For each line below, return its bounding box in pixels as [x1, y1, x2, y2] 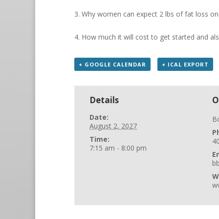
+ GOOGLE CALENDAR [79, 60, 146, 68]
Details [89, 94, 119, 106]
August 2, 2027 [89, 121, 137, 131]
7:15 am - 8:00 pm [89, 143, 147, 153]
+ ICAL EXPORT [161, 60, 209, 68]
